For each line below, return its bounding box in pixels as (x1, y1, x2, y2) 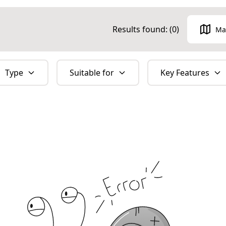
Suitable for (69, 67, 114, 78)
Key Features (160, 67, 209, 78)
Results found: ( (112, 24, 172, 35)
